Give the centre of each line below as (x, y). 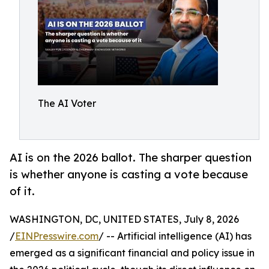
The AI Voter (67, 103)
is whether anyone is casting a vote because (129, 174)
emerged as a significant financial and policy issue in (132, 253)
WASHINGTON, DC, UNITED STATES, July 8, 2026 (124, 219)
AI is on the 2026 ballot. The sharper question (131, 158)
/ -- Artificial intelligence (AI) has (175, 236)
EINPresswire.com (57, 236)
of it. (22, 191)
